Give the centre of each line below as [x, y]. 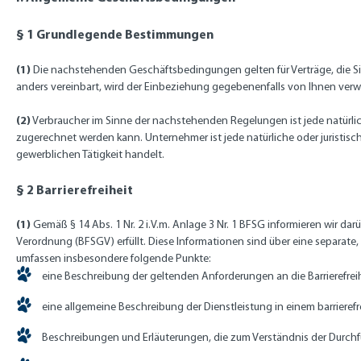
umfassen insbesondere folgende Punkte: [114, 258]
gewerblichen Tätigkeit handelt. [90, 154]
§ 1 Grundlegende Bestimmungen [115, 34]
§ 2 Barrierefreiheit [75, 189]
